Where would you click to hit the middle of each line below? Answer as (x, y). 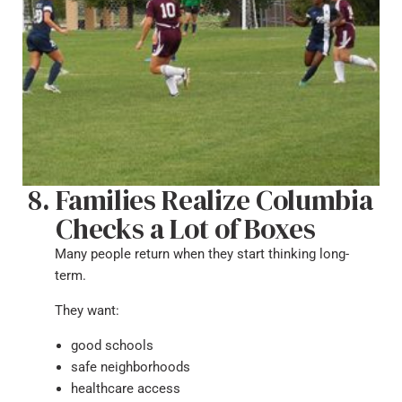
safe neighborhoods (131, 367)
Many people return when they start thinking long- (202, 254)
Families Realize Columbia (214, 200)
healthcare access (126, 389)
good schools (112, 345)
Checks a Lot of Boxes (186, 229)
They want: (87, 310)
